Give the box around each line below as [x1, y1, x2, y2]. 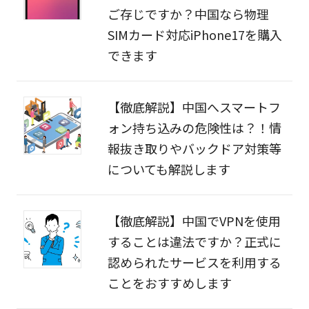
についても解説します [107, 160, 230, 179]
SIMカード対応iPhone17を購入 [107, 26, 282, 44]
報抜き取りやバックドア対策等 [107, 139, 281, 158]
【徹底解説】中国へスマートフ [107, 98, 281, 117]
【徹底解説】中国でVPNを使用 [107, 212, 281, 230]
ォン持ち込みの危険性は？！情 [107, 119, 281, 137]
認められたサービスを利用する [107, 253, 281, 272]
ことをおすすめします [107, 274, 232, 292]
